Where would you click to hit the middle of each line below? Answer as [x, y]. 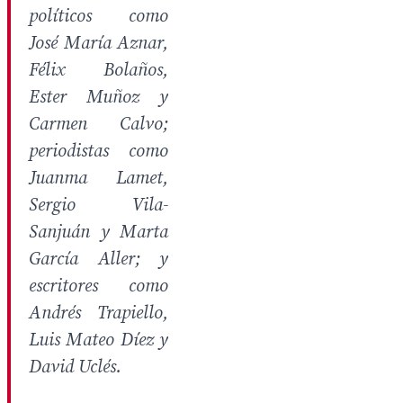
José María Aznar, [99, 44]
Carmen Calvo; [99, 125]
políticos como [99, 17]
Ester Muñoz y [99, 98]
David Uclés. [75, 367]
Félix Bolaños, [99, 71]
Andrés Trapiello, [99, 313]
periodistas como [99, 152]
